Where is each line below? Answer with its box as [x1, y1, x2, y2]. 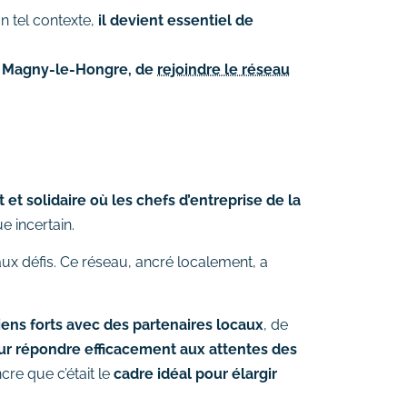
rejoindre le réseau [157, 60, 290, 78]
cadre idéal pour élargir [114, 364, 277, 382]
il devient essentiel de [98, 11, 253, 29]
